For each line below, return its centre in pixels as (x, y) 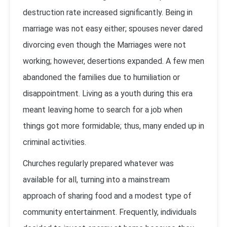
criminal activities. (54, 142)
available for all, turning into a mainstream (96, 180)
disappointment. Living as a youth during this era (108, 93)
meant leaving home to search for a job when (103, 110)
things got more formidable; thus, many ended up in (113, 126)
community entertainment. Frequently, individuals (110, 212)
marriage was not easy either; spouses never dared (113, 29)
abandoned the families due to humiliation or (101, 77)
